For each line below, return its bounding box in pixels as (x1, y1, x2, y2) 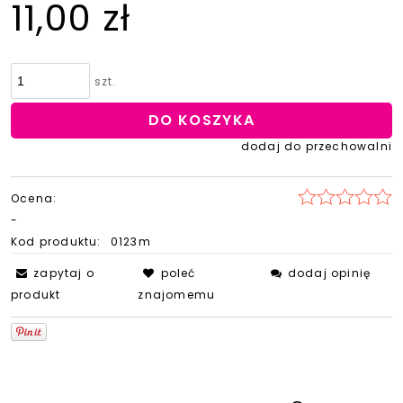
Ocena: (11, 190, 58, 206)
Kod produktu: (11, 233, 102, 249)
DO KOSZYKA (148, 110, 255, 131)
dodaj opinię (287, 264, 372, 281)
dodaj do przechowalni (240, 138, 392, 154)
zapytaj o (33, 264, 95, 281)
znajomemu (138, 286, 216, 302)
